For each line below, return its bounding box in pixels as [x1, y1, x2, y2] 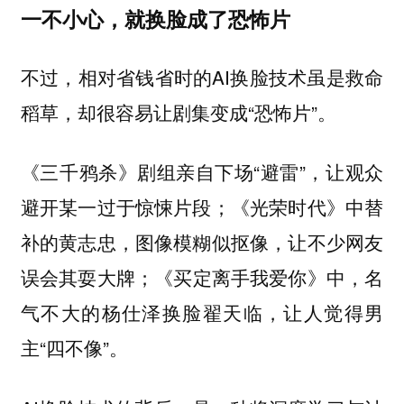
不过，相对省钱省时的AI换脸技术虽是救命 [20, 62, 384, 90]
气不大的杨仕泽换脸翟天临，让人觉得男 [20, 298, 384, 326]
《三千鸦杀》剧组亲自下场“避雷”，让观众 [20, 158, 384, 186]
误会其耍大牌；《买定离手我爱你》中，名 [20, 263, 384, 291]
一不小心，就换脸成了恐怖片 [20, 4, 290, 34]
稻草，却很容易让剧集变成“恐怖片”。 [20, 97, 336, 125]
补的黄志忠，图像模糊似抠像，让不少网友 [20, 228, 384, 256]
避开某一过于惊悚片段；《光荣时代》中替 [20, 193, 384, 221]
